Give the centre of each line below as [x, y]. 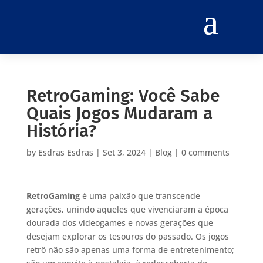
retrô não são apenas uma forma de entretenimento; [130, 249]
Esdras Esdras [65, 152]
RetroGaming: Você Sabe [123, 95]
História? [61, 131]
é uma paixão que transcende [140, 195]
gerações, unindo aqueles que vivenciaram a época [127, 209]
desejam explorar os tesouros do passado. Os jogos [127, 236]
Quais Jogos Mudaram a [119, 113]
